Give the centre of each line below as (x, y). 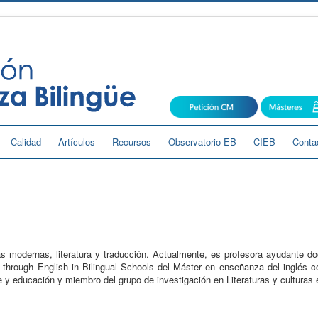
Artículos (77, 141)
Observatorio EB (202, 141)
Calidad (26, 141)
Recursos (132, 141)
